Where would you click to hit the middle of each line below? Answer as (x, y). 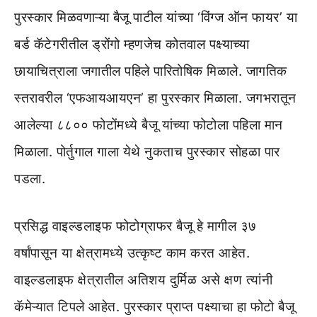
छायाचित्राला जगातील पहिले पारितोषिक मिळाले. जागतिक (151, 71)
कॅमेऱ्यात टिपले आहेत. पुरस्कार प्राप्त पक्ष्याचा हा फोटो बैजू (154, 306)
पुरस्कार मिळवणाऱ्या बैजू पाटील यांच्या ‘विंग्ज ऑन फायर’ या (156, 18)
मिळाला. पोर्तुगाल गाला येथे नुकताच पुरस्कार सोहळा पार (147, 152)
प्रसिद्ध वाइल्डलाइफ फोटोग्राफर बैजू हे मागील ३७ (136, 226)
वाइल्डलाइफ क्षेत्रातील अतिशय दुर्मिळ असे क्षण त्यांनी (143, 279)
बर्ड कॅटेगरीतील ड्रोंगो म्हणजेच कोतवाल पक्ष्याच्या (132, 45)
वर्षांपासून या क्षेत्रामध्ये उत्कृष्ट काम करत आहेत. (132, 253)
